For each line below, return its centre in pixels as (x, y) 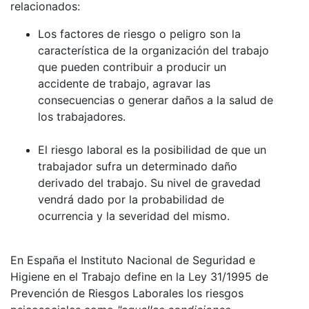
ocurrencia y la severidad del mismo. (134, 216)
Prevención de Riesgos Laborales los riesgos (127, 293)
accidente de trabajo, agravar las (124, 83)
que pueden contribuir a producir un (132, 67)
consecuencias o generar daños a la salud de (156, 100)
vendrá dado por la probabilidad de (131, 199)
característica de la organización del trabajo (153, 50)
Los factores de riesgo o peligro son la (139, 33)
